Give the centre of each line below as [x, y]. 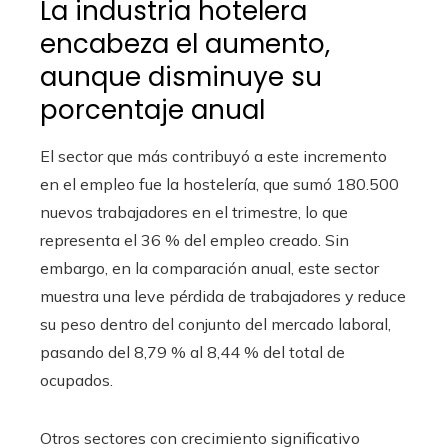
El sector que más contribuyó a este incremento [213, 156]
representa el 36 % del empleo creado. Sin [194, 240]
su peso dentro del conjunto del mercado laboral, [215, 324]
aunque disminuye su [181, 77]
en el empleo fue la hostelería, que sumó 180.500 [219, 184]
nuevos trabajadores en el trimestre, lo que [194, 212]
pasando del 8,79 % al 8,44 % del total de [192, 352]
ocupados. [76, 380]
